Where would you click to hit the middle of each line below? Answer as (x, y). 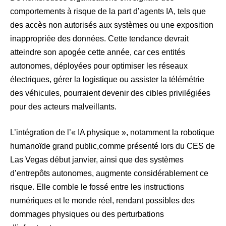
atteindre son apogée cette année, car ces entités (98, 52)
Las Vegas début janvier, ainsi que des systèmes (97, 160)
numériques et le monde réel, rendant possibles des (102, 201)
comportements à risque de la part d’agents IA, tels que (108, 12)
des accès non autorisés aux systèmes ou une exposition (112, 25)
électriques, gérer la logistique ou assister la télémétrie (107, 80)
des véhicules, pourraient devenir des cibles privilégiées (110, 93)
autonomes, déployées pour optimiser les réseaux (99, 66)
